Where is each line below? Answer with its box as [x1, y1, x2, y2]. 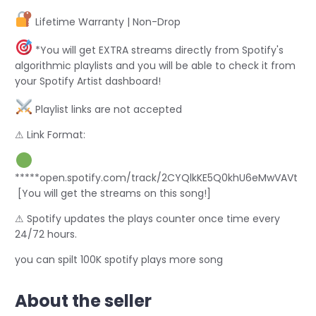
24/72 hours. [15, 227, 77, 242]
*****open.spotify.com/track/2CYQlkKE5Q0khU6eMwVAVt [15, 171, 300, 186]
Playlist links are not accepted [32, 102, 183, 116]
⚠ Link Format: [15, 127, 85, 142]
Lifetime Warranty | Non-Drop [32, 14, 181, 29]
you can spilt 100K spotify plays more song [15, 253, 223, 267]
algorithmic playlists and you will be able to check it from [15, 58, 296, 73]
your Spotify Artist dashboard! [15, 73, 161, 88]
